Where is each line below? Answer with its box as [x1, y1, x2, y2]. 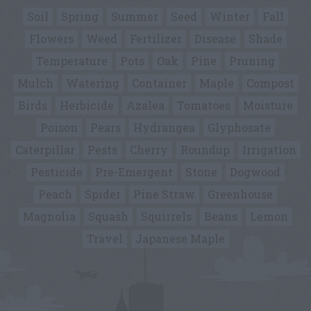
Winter [210, 9, 250, 24]
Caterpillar [15, 142, 75, 157]
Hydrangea [133, 120, 195, 135]
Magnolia [23, 209, 76, 224]
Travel [86, 231, 123, 246]
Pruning [229, 53, 275, 68]
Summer [111, 9, 158, 24]
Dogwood [230, 165, 280, 179]
